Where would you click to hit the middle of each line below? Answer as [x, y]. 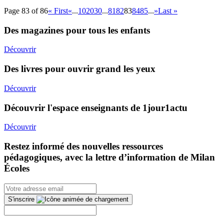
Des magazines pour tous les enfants [77, 30]
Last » [168, 11]
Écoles [17, 168]
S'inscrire [21, 199]
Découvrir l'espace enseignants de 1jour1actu [96, 107]
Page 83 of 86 [26, 11]
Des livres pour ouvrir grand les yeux [80, 69]
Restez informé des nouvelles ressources [83, 146]
